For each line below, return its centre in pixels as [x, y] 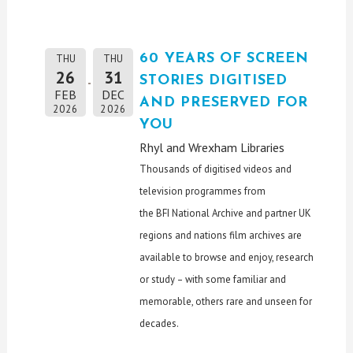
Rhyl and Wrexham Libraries [212, 148]
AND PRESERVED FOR [224, 103]
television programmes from [203, 191]
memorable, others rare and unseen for [226, 302]
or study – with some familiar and [213, 280]
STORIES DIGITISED [214, 81]
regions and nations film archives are [221, 236]
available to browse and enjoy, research [227, 258]
